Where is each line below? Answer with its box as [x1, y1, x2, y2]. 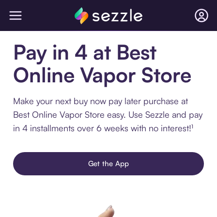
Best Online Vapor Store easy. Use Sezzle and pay [13, 109, 202, 120]
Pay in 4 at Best [13, 39, 156, 64]
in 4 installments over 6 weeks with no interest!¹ [13, 123, 193, 133]
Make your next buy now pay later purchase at [13, 95, 188, 106]
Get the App [88, 159, 129, 168]
